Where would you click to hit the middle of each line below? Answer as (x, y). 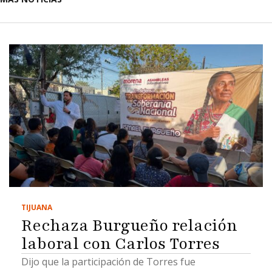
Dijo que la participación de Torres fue (108, 261)
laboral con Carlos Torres (121, 243)
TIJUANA (37, 207)
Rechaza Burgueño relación (129, 225)
